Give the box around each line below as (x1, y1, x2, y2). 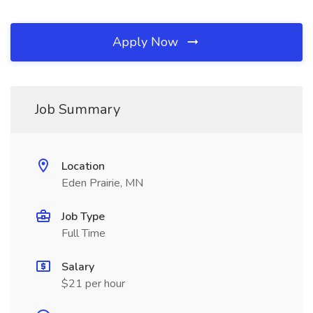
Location (61, 159, 105, 174)
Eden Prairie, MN (61, 175, 143, 191)
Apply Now (112, 34, 182, 50)
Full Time (61, 226, 105, 241)
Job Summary (35, 100, 120, 119)
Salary (61, 259, 94, 275)
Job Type (61, 209, 105, 224)
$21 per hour (61, 276, 125, 291)
